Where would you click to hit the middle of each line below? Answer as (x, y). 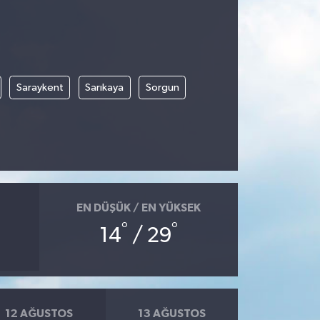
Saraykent (40, 87)
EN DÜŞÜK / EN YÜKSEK (138, 207)
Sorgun (162, 87)
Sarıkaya (105, 87)
